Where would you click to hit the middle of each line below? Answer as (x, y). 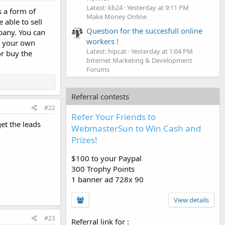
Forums (98, 69)
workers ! (102, 41)
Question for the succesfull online (144, 30)
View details (191, 200)
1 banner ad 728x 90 (107, 179)
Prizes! (84, 140)
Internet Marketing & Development (139, 60)
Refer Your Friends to (114, 117)
